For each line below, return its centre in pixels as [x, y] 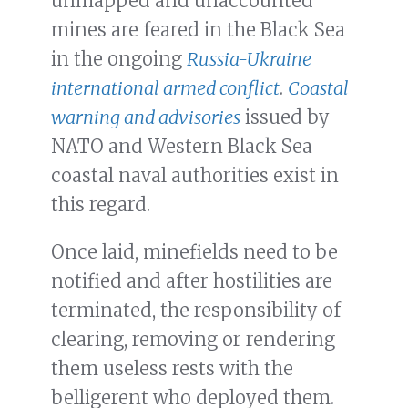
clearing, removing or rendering [193, 340]
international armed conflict [165, 88]
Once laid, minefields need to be [194, 252]
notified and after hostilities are [192, 281]
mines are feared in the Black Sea [198, 30]
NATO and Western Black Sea [182, 147]
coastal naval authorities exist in [195, 176]
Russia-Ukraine [249, 59]
